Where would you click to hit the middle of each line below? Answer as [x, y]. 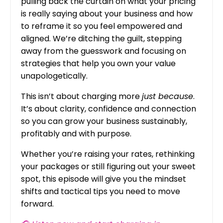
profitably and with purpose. [76, 133]
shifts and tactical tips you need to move [101, 191]
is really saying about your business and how [107, 13]
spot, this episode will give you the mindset [104, 179]
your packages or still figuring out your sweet [108, 166]
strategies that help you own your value [98, 63]
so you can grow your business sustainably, [104, 121]
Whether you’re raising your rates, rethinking [108, 154]
